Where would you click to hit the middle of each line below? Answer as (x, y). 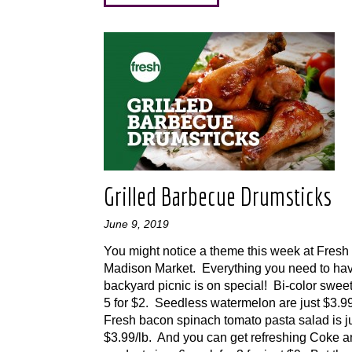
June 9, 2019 (136, 224)
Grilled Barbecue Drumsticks (218, 196)
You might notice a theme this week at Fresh (226, 251)
